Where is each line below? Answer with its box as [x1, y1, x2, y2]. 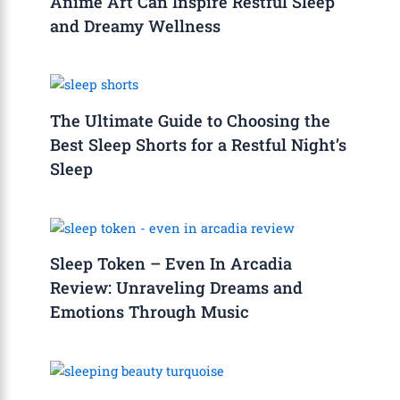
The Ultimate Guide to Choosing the [50, 110, 331, 131]
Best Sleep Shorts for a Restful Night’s [50, 134, 347, 155]
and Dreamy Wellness [50, 14, 221, 37]
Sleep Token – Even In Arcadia [50, 253, 293, 275]
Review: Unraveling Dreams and [50, 277, 304, 299]
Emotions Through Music [50, 301, 250, 323]
